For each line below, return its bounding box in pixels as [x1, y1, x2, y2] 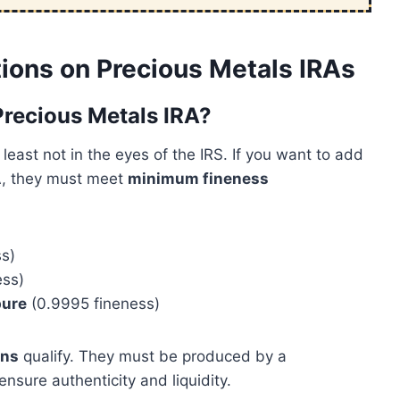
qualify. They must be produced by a [19, 347, 287, 366]
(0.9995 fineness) [27, 295, 160, 313]
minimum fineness [128, 170, 269, 188]
